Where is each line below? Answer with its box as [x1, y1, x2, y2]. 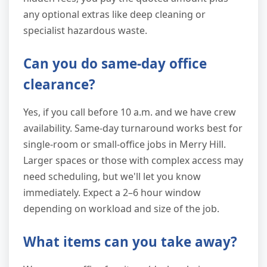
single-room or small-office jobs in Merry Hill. [23, 137, 226, 151]
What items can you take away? [23, 232, 237, 251]
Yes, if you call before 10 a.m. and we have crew [23, 105, 236, 119]
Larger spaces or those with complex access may [23, 153, 243, 167]
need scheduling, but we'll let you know [23, 169, 201, 183]
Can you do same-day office [23, 54, 207, 73]
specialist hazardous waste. [23, 23, 147, 37]
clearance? [23, 74, 95, 94]
